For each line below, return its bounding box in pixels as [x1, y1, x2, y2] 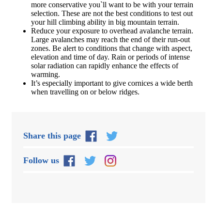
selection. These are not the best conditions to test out [31, 9, 193, 17]
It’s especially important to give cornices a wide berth [31, 78, 193, 87]
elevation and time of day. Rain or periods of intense [31, 52, 190, 61]
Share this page [23, 131, 81, 141]
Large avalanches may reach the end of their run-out [31, 35, 190, 44]
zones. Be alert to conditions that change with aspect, [31, 44, 192, 52]
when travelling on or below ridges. [31, 87, 139, 96]
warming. [31, 70, 60, 78]
